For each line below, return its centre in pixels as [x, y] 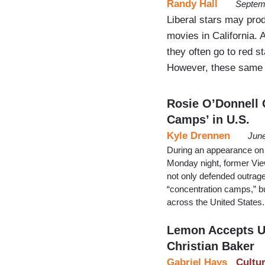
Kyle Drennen [198, 135]
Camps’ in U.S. [208, 119]
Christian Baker [211, 246]
